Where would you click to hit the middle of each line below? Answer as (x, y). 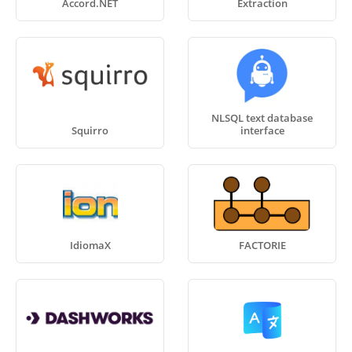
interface (262, 130)
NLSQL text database (262, 118)
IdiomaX (90, 245)
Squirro (90, 130)
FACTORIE (262, 245)
